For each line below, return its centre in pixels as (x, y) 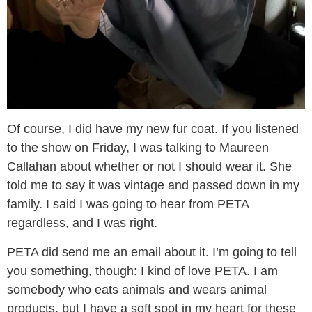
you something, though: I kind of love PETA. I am (142, 271)
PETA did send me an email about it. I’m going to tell (152, 252)
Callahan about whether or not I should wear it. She (149, 166)
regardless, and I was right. (82, 223)
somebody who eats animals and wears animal (137, 289)
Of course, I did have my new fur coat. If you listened (153, 128)
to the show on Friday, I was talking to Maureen (138, 147)
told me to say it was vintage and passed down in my (153, 185)
